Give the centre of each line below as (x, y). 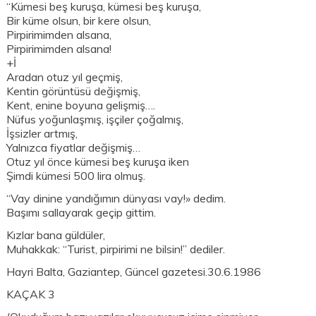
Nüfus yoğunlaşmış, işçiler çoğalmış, (95, 120)
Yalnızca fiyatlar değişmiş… (74, 148)
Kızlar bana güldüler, (56, 235)
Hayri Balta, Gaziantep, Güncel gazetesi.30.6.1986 (134, 272)
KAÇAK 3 (31, 294)
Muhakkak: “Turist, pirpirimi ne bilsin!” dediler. (116, 249)
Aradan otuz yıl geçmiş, (65, 77)
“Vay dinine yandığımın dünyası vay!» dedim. (116, 199)
